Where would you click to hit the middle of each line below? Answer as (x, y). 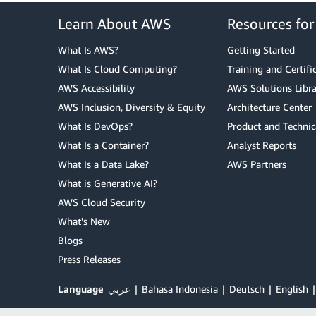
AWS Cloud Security (102, 202)
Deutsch (247, 289)
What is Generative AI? (108, 183)
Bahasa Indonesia (180, 289)
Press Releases (89, 259)
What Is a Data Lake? (103, 164)
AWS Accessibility (96, 88)
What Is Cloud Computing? (117, 69)
